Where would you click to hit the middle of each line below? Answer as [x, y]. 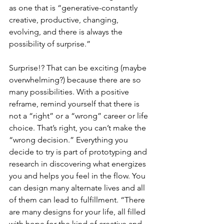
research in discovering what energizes [78, 163]
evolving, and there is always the [67, 31]
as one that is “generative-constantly [74, 7]
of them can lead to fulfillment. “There [78, 199]
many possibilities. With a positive [70, 91]
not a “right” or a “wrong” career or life [79, 115]
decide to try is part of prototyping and [79, 151]
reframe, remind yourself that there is [75, 103]
